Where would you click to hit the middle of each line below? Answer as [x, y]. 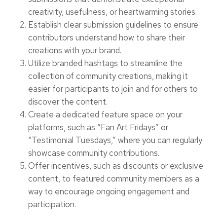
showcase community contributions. [93, 153]
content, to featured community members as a [113, 179]
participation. [52, 204]
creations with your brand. [74, 51]
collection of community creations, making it [108, 76]
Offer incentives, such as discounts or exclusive [115, 166]
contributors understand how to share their [106, 38]
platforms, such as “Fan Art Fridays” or [98, 128]
